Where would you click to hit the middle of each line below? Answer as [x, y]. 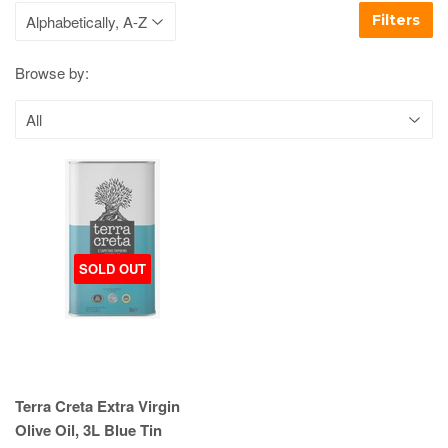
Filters [396, 20]
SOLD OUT [112, 269]
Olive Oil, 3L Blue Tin [88, 430]
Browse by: [52, 73]
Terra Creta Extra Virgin [97, 406]
